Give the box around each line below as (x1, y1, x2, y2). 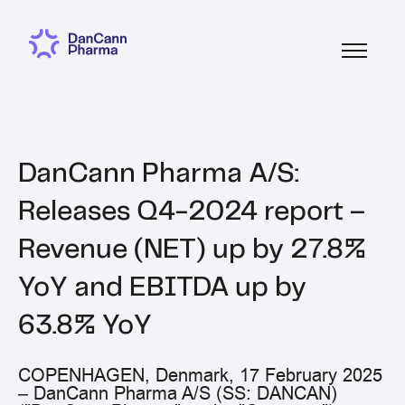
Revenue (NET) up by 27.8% (18, 237, 366, 263)
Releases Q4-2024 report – (18, 199, 365, 225)
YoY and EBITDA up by (18, 275, 306, 301)
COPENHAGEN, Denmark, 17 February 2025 (18, 363, 382, 388)
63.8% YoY (18, 313, 152, 339)
